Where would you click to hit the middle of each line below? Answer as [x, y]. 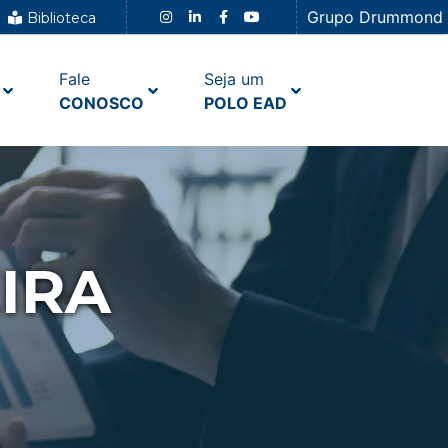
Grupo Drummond [375, 17]
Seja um [233, 78]
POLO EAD [245, 102]
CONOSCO [101, 102]
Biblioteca [62, 18]
